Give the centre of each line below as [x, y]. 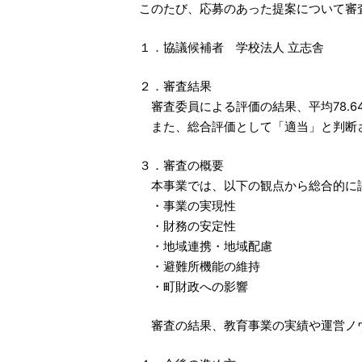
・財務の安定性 [187, 227]
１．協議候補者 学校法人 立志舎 [232, 48]
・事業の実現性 [187, 206]
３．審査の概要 [181, 166]
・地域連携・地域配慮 [206, 247]
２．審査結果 [175, 87]
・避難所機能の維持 [200, 267]
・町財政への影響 [194, 287]
